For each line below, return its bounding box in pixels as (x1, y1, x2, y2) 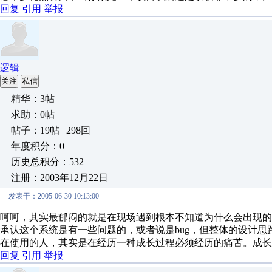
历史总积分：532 (11, 157, 84, 167)
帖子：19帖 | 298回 (11, 125, 90, 135)
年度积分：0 (11, 141, 64, 151)
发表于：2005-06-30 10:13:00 (8, 192, 99, 200)
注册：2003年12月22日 (11, 172, 108, 183)
